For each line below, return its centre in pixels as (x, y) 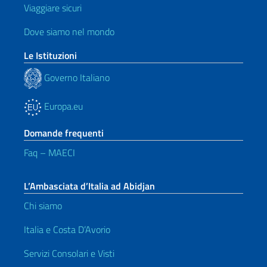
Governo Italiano (76, 77)
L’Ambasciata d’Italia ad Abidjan (89, 186)
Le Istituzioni (50, 55)
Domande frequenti (64, 133)
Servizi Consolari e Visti (69, 253)
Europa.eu (62, 106)
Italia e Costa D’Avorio (67, 229)
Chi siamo (43, 206)
